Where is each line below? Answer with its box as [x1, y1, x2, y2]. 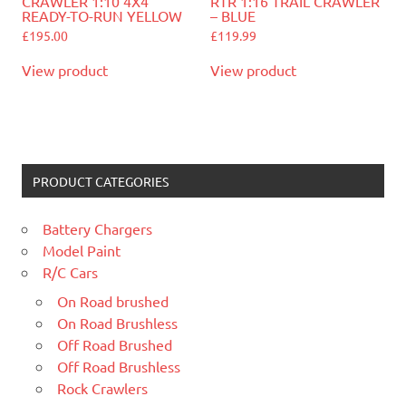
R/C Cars [43, 262, 98, 281]
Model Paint [43, 240, 121, 259]
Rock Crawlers [57, 378, 148, 397]
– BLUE [210, 6, 256, 25]
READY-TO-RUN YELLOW [22, 6, 182, 25]
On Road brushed [57, 291, 169, 310]
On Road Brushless [57, 313, 178, 332]
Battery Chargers [43, 218, 152, 237]
